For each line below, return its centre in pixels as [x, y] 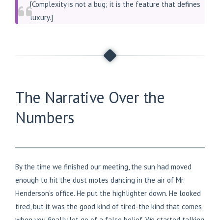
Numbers [45, 117]
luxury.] [41, 17]
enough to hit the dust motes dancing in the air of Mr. [100, 180]
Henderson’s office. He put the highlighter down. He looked [108, 193]
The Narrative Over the [90, 97]
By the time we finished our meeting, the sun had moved [103, 166]
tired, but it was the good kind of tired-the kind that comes [109, 206]
